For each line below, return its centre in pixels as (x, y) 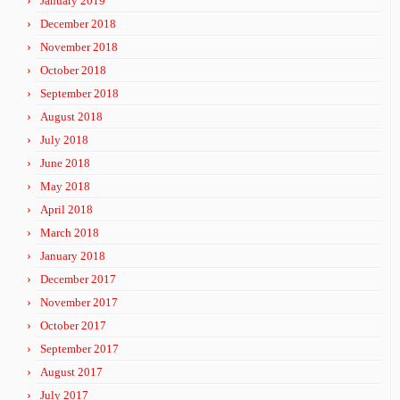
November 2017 (79, 302)
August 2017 (71, 372)
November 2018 (79, 47)
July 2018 (64, 140)
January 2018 (73, 256)
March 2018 (70, 233)
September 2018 (79, 93)
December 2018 (78, 24)
